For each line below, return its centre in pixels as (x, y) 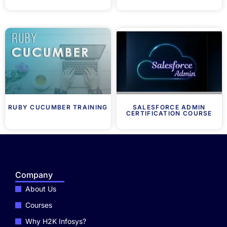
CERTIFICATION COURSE (169, 113)
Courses (39, 205)
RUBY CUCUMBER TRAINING (58, 107)
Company (34, 175)
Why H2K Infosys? (56, 221)
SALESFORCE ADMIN (169, 107)
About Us (41, 188)
